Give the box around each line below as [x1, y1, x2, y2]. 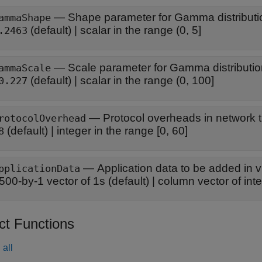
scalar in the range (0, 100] [80, 74, 214, 87]
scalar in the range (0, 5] [80, 24, 201, 36]
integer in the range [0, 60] [57, 125, 188, 137]
